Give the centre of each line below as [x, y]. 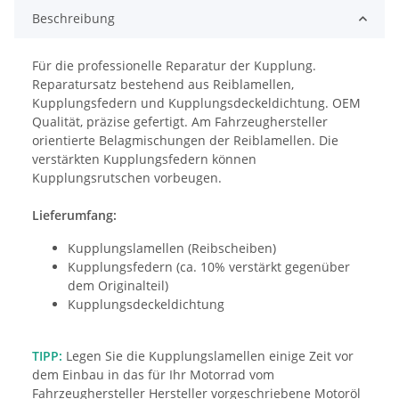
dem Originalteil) [118, 286]
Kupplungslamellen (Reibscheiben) [172, 248]
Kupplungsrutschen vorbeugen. [127, 178]
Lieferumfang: [74, 216]
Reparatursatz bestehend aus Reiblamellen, [163, 85]
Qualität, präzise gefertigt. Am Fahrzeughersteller [180, 122]
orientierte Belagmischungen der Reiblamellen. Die [185, 141]
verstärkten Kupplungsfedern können [144, 159]
